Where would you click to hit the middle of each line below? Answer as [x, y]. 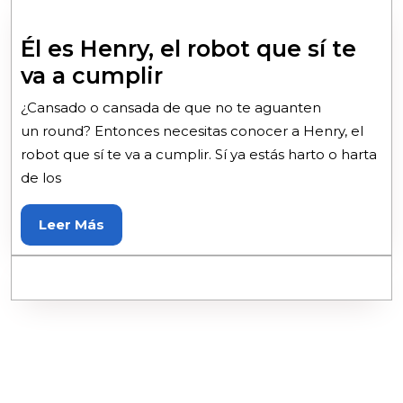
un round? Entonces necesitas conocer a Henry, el [192, 130]
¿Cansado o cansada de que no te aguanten [171, 107]
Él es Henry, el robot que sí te [188, 48]
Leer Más [72, 224]
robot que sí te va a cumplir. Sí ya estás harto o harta [199, 154]
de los [41, 177]
